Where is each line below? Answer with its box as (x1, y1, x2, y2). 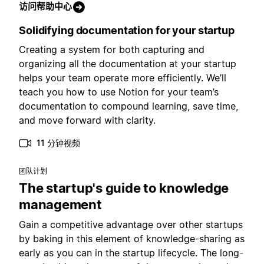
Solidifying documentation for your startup (19, 24, 235, 37)
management (19, 197, 102, 213)
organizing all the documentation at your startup (19, 58, 236, 70)
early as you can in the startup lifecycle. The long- (19, 247, 243, 259)
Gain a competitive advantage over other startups (19, 219, 243, 231)
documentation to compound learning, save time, (19, 100, 238, 113)
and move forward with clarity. (19, 114, 156, 127)
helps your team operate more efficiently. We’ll (19, 72, 226, 84)
